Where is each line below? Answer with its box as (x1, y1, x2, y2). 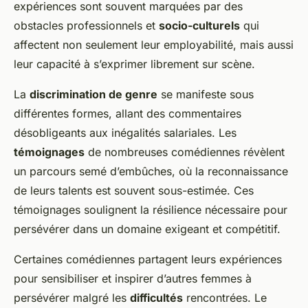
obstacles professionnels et (14, 19, 159, 33)
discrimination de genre (30, 87, 157, 102)
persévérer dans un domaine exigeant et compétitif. (14, 222, 280, 236)
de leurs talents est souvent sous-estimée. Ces (14, 184, 254, 198)
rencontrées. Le (183, 291, 267, 305)
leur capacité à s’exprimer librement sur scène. (14, 57, 255, 71)
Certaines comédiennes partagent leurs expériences (14, 252, 282, 267)
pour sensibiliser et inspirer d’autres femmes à (14, 272, 252, 286)
